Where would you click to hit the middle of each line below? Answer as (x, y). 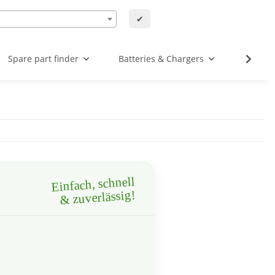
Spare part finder (43, 59)
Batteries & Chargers (161, 59)
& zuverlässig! (98, 197)
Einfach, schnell (93, 184)
